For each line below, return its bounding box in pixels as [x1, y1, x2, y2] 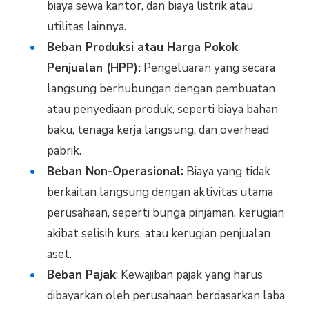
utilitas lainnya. [46, 18, 126, 34]
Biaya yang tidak [183, 163, 270, 179]
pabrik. [46, 142, 81, 159]
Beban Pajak [46, 266, 116, 283]
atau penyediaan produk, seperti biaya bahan [46, 101, 278, 117]
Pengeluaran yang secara [140, 59, 275, 76]
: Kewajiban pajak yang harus [115, 266, 263, 283]
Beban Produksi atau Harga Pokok [46, 39, 238, 55]
